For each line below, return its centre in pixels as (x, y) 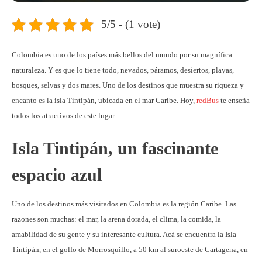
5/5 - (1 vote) (130, 24)
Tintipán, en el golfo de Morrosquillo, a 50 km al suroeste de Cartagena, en (130, 249)
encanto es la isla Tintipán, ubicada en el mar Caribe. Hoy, (104, 100)
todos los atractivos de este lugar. (64, 115)
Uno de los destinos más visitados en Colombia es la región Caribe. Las (124, 204)
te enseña (234, 100)
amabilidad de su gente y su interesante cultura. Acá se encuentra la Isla (124, 234)
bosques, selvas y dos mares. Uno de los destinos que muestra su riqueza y (128, 85)
